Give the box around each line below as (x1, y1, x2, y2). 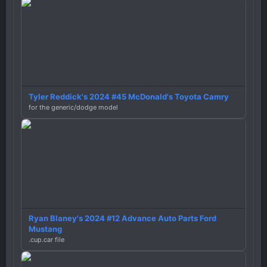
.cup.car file (29, 235, 64, 244)
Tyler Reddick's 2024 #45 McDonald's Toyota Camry (29, 91, 229, 101)
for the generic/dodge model (29, 103, 118, 111)
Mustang (29, 224, 62, 234)
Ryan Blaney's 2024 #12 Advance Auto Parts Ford (29, 213, 216, 223)
